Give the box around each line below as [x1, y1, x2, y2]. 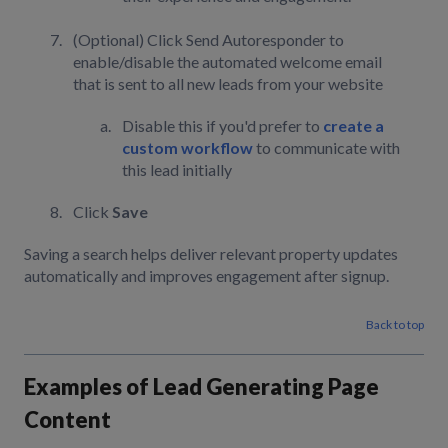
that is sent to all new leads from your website [73, 73, 389, 93]
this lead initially [122, 159, 232, 179]
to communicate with [253, 137, 400, 157]
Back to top [366, 317, 424, 333]
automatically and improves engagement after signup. [24, 265, 389, 285]
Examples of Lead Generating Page [24, 372, 379, 400]
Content [24, 405, 111, 433]
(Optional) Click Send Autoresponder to [73, 29, 344, 49]
